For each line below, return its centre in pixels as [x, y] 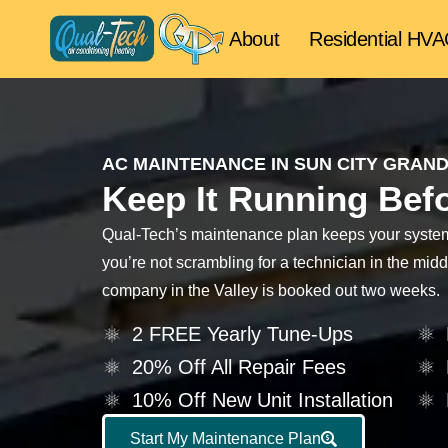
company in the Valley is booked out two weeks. [271, 291]
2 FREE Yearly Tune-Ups [242, 333]
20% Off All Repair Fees [239, 366]
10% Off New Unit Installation [262, 399]
